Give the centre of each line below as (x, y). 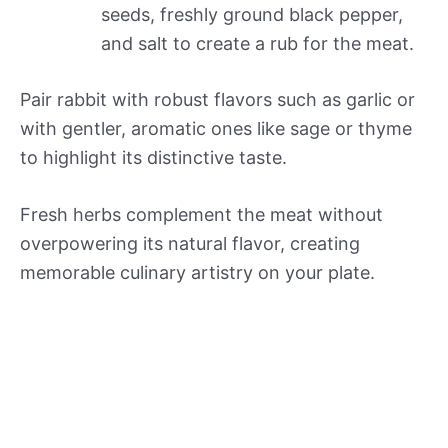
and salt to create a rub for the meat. (257, 43)
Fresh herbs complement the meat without (201, 215)
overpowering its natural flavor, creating (190, 244)
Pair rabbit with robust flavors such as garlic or (217, 99)
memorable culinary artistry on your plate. (197, 273)
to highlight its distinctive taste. (153, 157)
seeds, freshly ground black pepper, (252, 14)
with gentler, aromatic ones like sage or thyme (216, 128)
